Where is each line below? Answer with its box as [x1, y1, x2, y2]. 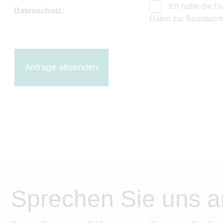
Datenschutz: [14, 6, 64, 15]
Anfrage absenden [25, 62, 98, 73]
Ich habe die [167, 2, 215, 10]
